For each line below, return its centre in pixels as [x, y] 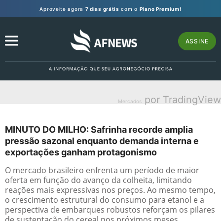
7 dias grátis [102, 9]
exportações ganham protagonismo [81, 152]
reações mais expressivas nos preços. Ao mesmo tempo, [110, 190]
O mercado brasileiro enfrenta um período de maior [102, 170]
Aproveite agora [62, 9]
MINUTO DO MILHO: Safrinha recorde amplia [99, 129]
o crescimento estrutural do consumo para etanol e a [105, 200]
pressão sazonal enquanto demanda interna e [102, 141]
